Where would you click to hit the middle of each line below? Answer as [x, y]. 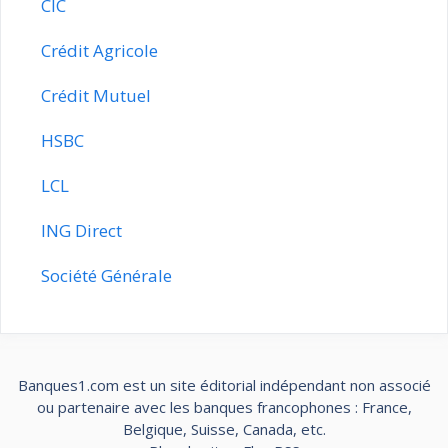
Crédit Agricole [99, 50]
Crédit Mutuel [96, 95]
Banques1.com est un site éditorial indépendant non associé [224, 384]
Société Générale [106, 275]
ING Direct [81, 230]
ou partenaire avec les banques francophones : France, [224, 406]
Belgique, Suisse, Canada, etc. [224, 428]
